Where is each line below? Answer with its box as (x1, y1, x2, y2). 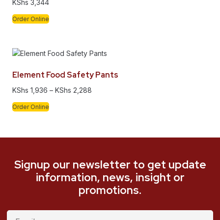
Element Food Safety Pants (12, 69, 118, 80)
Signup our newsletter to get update (14, 157, 206, 172)
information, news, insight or (35, 169, 185, 185)
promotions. (79, 182, 141, 197)
